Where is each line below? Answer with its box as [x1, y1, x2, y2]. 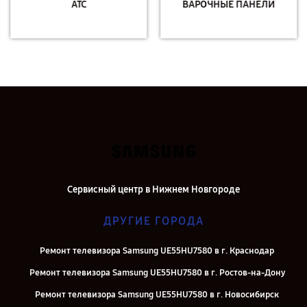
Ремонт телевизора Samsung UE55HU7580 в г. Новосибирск [35, 289, 279, 300]
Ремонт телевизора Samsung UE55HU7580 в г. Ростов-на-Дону [29, 267, 285, 278]
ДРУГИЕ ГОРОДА [103, 214, 204, 228]
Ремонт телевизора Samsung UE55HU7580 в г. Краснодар [40, 245, 274, 256]
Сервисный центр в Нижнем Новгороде [67, 184, 240, 195]
